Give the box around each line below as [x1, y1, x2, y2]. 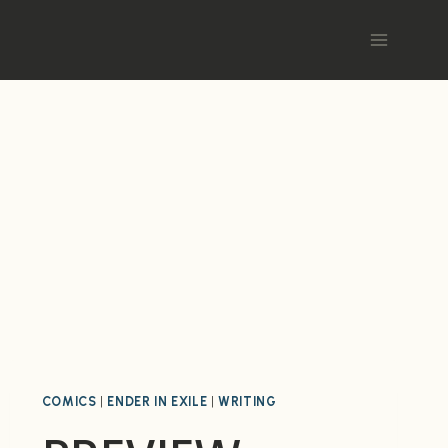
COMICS [41, 394, 97, 409]
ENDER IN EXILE [107, 394, 208, 409]
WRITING [218, 394, 277, 409]
